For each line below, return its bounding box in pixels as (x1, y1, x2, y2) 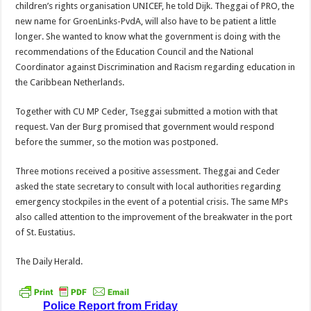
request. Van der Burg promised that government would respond (15, 121, 275, 132)
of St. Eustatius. (15, 227, 76, 237)
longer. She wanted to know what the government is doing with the (15, 31, 281, 42)
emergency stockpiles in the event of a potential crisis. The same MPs (15, 196, 289, 207)
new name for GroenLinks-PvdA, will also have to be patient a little (15, 16, 277, 26)
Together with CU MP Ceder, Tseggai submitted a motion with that (15, 106, 278, 117)
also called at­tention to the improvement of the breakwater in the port (15, 212, 293, 222)
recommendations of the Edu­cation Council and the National (15, 47, 254, 57)
